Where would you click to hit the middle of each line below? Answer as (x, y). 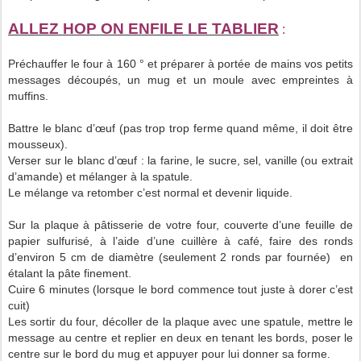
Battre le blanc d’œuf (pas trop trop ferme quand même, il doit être (180, 128)
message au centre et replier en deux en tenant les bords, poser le (180, 337)
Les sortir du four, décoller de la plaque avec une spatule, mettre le (180, 321)
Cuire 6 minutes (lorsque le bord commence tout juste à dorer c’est (180, 289)
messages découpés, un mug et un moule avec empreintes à (180, 79)
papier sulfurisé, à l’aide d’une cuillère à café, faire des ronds (180, 241)
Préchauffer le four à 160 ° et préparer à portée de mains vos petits (180, 63)
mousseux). (38, 144)
